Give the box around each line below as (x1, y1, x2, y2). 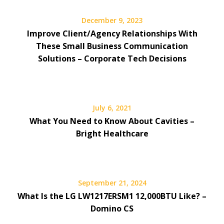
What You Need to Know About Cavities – (29, 115, 194, 126)
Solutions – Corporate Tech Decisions (37, 52, 186, 64)
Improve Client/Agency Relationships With (26, 27, 197, 39)
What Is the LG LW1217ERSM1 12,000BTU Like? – (17, 190, 206, 201)
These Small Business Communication (36, 40, 188, 51)
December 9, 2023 (81, 15, 142, 25)
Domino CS (90, 202, 133, 214)
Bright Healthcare (75, 127, 148, 139)
